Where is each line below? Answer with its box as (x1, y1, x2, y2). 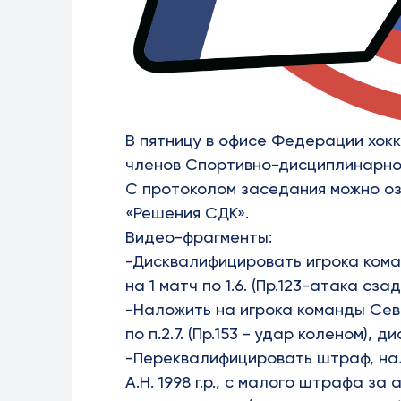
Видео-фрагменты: (125, 226, 272, 246)
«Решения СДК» (125, 202, 245, 222)
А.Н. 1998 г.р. (125, 371, 216, 391)
